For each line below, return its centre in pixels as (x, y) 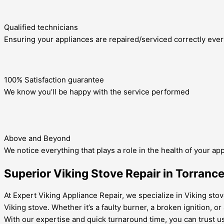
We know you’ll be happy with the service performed (97, 92)
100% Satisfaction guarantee (54, 80)
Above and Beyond (37, 138)
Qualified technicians (41, 27)
